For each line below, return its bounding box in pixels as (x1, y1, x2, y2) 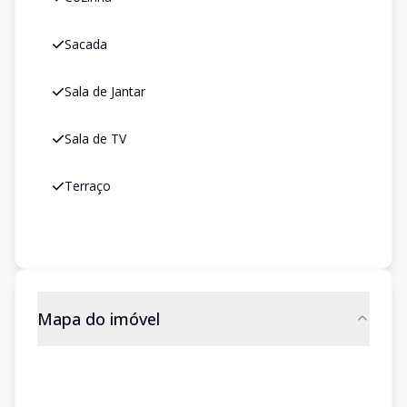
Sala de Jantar (65, 83, 145, 100)
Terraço (65, 177, 111, 194)
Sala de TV (65, 130, 126, 147)
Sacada (65, 35, 107, 53)
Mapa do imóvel (37, 308, 160, 330)
